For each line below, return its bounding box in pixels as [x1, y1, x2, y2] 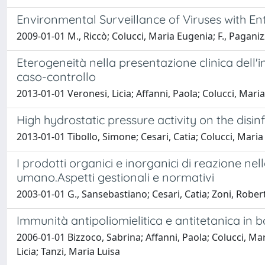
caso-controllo [17, 69, 96, 84]
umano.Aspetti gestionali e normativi [17, 170, 214, 185]
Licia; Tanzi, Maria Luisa [17, 245, 120, 258]
